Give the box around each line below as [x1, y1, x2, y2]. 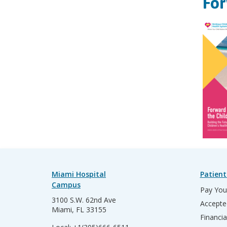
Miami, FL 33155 [52, 205, 106, 215]
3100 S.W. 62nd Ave [52, 195, 116, 205]
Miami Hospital [52, 169, 106, 179]
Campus [52, 180, 81, 190]
